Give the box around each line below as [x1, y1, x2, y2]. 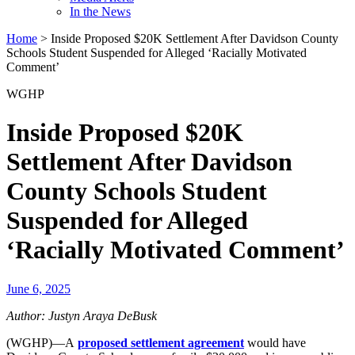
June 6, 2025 [6, 281, 71, 296]
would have [244, 335, 306, 349]
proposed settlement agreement [78, 335, 244, 349]
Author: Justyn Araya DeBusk [6, 308, 157, 323]
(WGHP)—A [6, 335, 78, 349]
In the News [70, 5, 131, 18]
